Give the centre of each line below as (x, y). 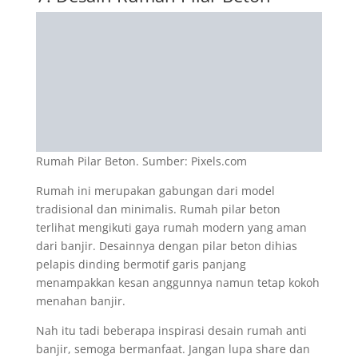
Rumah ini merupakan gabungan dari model (155, 191)
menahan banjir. (80, 301)
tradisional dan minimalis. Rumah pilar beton (158, 209)
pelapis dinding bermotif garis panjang (141, 264)
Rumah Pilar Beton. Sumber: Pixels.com (141, 161)
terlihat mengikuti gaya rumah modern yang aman (171, 227)
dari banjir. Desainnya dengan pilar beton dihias (166, 246)
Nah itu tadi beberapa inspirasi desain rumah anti (171, 330)
